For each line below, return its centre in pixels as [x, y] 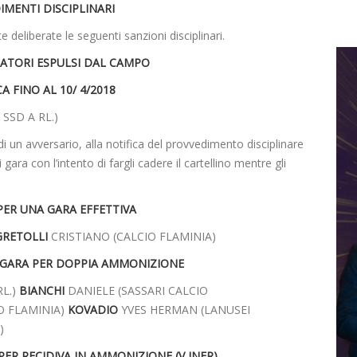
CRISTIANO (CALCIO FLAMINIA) [132, 237]
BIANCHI [42, 291]
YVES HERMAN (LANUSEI [184, 310]
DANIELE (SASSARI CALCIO [136, 291]
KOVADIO [93, 310]
